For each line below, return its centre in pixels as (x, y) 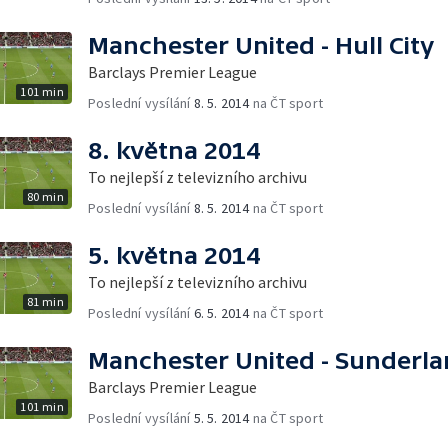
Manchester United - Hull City (261, 45)
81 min (45, 301)
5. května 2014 (174, 255)
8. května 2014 (174, 150)
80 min (45, 196)
